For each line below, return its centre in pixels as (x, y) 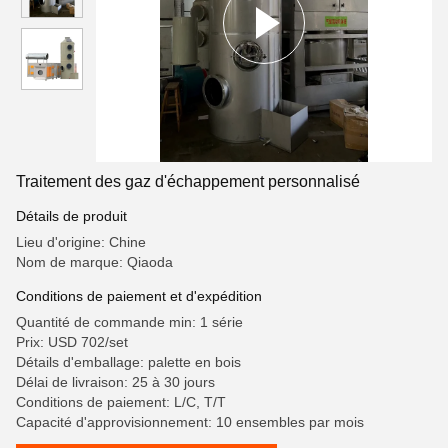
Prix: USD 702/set (72, 342)
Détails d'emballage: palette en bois (128, 362)
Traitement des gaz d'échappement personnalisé (188, 181)
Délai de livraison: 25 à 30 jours (115, 382)
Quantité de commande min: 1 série (129, 322)
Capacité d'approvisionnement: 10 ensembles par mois (190, 422)
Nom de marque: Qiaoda (94, 262)
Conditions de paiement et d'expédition (139, 296)
